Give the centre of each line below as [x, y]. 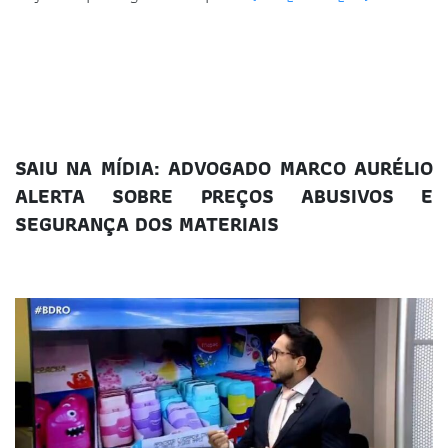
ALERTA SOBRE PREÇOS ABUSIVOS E [224, 195]
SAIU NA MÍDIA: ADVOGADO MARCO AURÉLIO [224, 167]
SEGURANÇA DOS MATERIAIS [147, 223]
